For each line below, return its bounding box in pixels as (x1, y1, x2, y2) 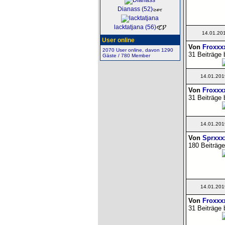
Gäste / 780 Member (102, 53, 150, 58)
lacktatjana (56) (114, 24, 156, 31)
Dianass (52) (117, 6, 153, 13)
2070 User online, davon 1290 (102, 47, 173, 53)
